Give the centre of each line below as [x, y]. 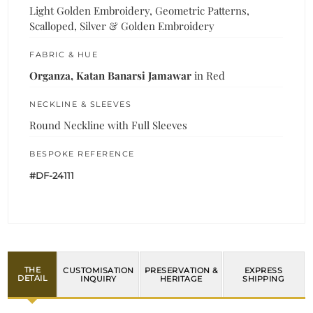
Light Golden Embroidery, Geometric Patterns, [140, 10]
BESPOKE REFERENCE [82, 153]
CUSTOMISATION [99, 270]
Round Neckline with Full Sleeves [109, 125]
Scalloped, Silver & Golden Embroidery [122, 26]
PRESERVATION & [181, 270]
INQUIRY [99, 278]
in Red [209, 75]
